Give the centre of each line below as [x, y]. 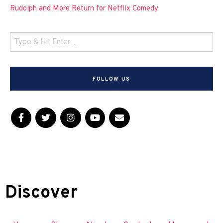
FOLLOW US [111, 79]
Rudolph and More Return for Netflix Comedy [84, 8]
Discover [41, 193]
